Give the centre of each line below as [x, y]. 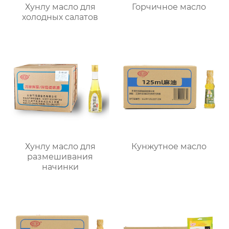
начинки [60, 167]
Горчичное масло [169, 7]
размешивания [60, 156]
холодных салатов [60, 17]
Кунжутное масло [169, 146]
